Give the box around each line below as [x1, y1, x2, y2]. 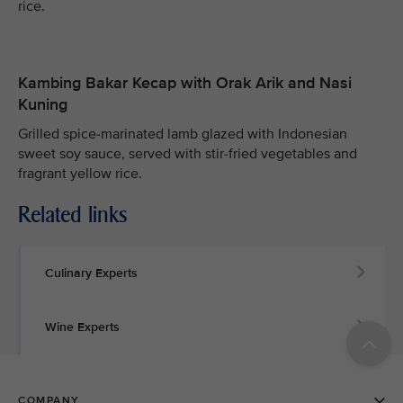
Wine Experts [45, 319, 120, 335]
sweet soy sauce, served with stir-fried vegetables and [18, 145, 357, 163]
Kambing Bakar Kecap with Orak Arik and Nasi [18, 73, 352, 93]
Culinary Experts [45, 265, 138, 281]
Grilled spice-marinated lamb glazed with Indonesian [18, 125, 347, 143]
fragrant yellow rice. [18, 165, 142, 183]
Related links [18, 201, 128, 228]
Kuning [18, 94, 67, 114]
